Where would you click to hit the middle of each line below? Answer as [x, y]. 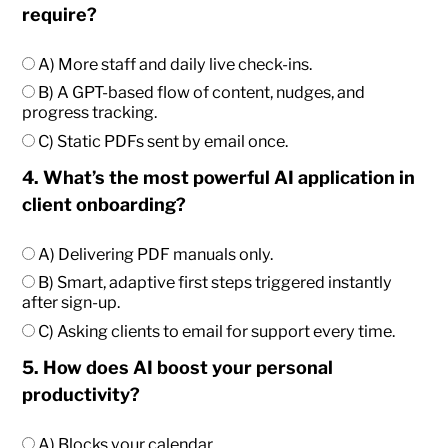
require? [60, 15]
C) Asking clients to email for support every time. [215, 331]
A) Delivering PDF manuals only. [154, 254]
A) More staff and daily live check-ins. [174, 64]
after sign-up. [71, 302]
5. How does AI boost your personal [178, 368]
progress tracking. [90, 112]
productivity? [81, 395]
